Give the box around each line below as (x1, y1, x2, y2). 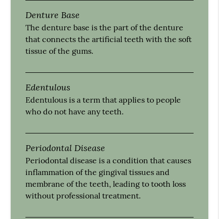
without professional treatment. (25, 190, 141, 200)
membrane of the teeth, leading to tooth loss (25, 178, 186, 189)
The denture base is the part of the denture (25, 22, 184, 32)
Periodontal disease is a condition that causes (25, 155, 192, 165)
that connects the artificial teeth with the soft (25, 34, 192, 44)
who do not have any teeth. (25, 106, 124, 116)
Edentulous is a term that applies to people (25, 94, 181, 105)
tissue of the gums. (25, 45, 94, 56)
